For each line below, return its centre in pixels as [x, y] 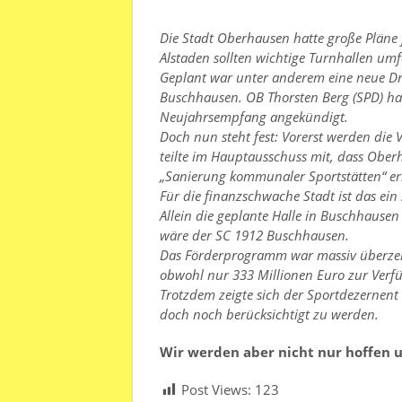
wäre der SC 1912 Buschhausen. [254, 235]
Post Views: [216, 389]
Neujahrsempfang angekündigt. [254, 117]
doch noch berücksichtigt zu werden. [269, 314]
